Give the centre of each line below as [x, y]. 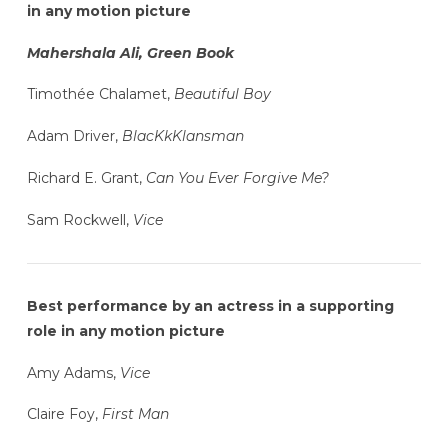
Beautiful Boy [222, 94]
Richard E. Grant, [86, 177]
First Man [135, 414]
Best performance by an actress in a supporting [210, 305]
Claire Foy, [64, 414]
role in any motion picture [125, 330]
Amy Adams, [73, 372]
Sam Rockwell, [79, 219]
